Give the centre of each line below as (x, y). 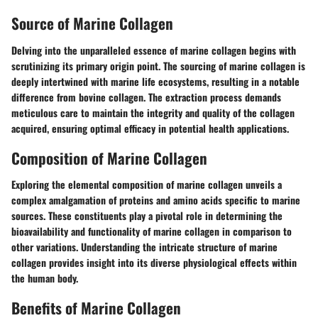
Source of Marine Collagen (92, 23)
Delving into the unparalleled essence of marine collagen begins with (154, 50)
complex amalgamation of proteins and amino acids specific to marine (156, 200)
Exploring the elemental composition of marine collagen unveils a (147, 185)
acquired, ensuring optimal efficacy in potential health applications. (150, 128)
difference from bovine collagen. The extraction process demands (146, 97)
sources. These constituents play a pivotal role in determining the (147, 216)
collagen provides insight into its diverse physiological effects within (154, 263)
